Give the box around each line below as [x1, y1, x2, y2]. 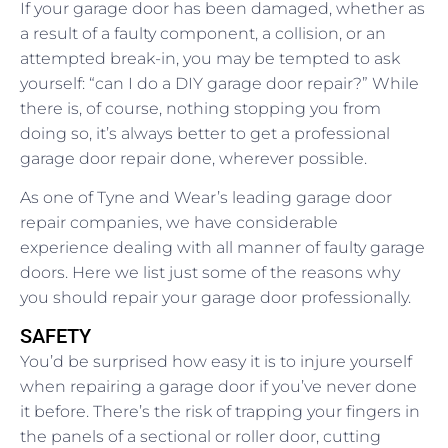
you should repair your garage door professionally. [20, 288, 411, 308]
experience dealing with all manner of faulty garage [20, 238, 425, 258]
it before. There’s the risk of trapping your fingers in [20, 402, 420, 422]
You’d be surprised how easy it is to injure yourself [20, 352, 412, 372]
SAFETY [20, 324, 91, 349]
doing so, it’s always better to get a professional [20, 124, 390, 144]
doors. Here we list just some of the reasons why [20, 263, 400, 283]
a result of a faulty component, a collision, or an [20, 24, 386, 44]
